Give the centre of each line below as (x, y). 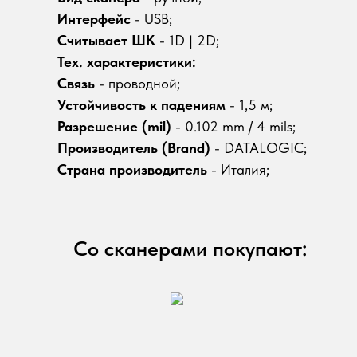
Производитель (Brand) (134, 148)
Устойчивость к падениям (143, 105)
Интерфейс (94, 19)
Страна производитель (132, 169)
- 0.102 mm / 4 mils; (235, 126)
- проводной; (137, 83)
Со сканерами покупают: (190, 248)
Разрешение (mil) (116, 126)
